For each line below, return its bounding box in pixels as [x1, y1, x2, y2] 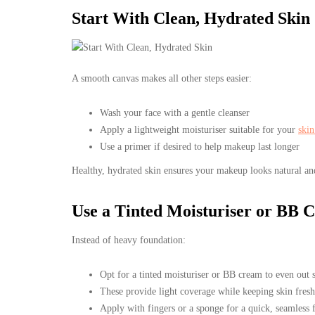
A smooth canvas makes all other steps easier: [72, 72, 252, 84]
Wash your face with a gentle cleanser [100, 107, 250, 118]
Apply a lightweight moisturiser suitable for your [100, 124, 298, 135]
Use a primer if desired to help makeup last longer [100, 141, 300, 152]
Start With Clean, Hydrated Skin [72, 8, 310, 27]
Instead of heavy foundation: [72, 234, 186, 245]
